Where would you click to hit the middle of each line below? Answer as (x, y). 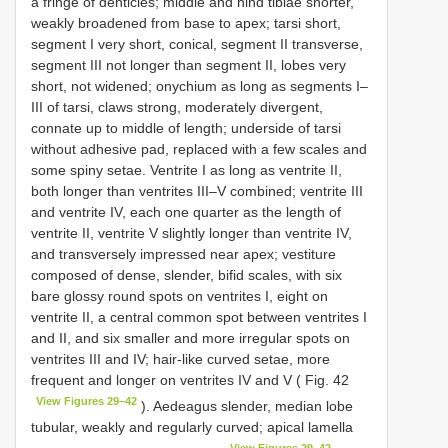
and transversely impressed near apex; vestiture (183, 254)
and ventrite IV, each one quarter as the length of (186, 212)
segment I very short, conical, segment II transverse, (197, 44)
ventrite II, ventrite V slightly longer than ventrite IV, (191, 233)
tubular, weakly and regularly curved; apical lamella (192, 426)
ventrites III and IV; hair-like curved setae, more (180, 359)
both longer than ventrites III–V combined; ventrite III (197, 191)
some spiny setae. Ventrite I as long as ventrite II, (186, 170)
